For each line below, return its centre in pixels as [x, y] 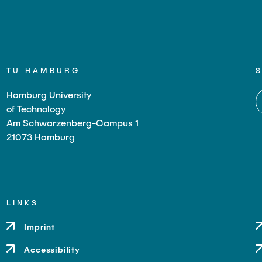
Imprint [40, 227]
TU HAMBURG [43, 70]
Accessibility [52, 250]
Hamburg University [49, 95]
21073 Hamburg [40, 137]
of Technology [36, 109]
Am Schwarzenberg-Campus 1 [72, 123]
